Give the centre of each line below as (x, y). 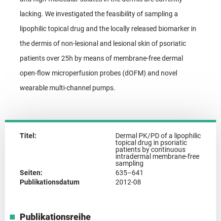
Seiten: (31, 172)
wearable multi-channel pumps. (68, 88)
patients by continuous (150, 149)
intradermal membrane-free (157, 156)
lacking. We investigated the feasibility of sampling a (99, 14)
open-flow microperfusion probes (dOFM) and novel (98, 73)
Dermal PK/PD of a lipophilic (158, 135)
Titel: (28, 135)
